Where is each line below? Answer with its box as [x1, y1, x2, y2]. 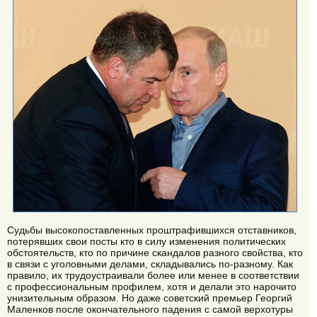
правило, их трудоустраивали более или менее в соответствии [7, 270, 299, 282]
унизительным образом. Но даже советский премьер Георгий [7, 292, 292, 304]
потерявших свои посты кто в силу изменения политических [7, 236, 286, 248]
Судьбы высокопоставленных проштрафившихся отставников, [7, 224, 296, 236]
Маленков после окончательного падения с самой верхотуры [7, 304, 293, 316]
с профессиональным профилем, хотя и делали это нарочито [7, 281, 296, 293]
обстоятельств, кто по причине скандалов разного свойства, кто [7, 247, 303, 259]
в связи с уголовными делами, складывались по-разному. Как [7, 258, 293, 270]
